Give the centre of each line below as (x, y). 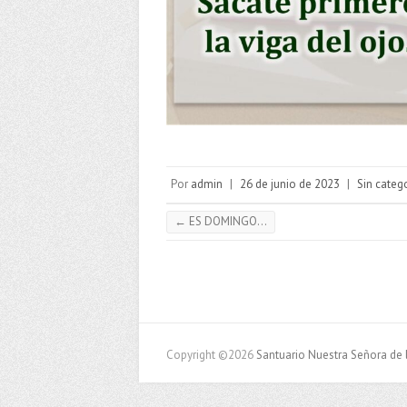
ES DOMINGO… (227, 221)
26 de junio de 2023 (290, 184)
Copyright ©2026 (211, 354)
